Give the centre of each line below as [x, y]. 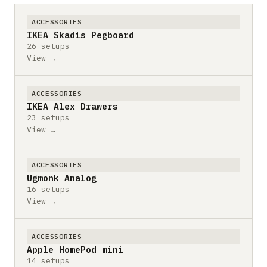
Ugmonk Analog [62, 178]
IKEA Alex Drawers [72, 106]
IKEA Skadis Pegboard [80, 35]
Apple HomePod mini [75, 249]
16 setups [48, 189]
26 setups [48, 46]
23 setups [48, 117]
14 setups [48, 260]
